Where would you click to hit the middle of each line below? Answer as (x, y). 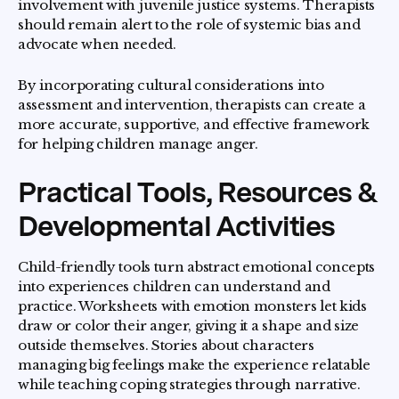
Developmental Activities (177, 226)
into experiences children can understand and (174, 287)
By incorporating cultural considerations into (171, 85)
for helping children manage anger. (138, 144)
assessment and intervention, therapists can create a (192, 105)
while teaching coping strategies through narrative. (189, 385)
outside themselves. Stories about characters (166, 346)
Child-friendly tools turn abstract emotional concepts (197, 267)
